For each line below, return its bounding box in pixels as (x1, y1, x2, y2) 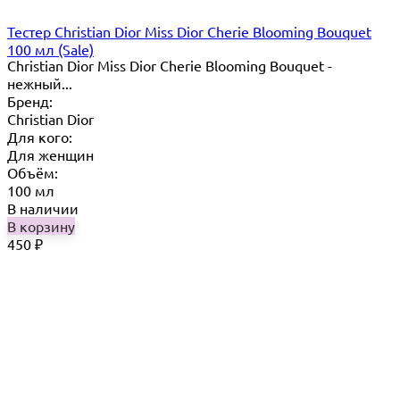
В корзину (7, 217, 75, 236)
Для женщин (7, 146, 94, 164)
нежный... (7, 74, 72, 93)
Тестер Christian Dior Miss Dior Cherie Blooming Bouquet (7, 22, 371, 41)
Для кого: (7, 128, 72, 146)
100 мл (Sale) (7, 40, 94, 59)
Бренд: (7, 92, 53, 111)
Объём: (7, 163, 58, 182)
